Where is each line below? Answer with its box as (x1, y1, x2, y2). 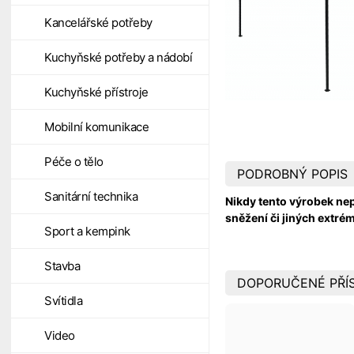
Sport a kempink (44, 224, 130, 239)
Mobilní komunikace (44, 119, 149, 134)
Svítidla (44, 293, 82, 308)
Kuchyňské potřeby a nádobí (44, 50, 192, 65)
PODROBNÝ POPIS (237, 165, 348, 182)
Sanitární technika (44, 189, 137, 204)
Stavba (44, 258, 80, 273)
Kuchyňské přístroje (44, 85, 149, 100)
